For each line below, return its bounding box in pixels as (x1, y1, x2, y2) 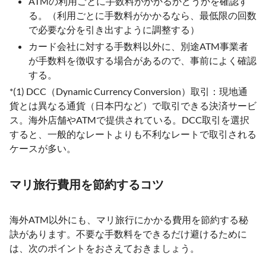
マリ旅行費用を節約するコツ (9, 177, 164, 191)
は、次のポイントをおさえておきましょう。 (9, 242, 199, 254)
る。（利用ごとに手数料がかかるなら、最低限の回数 (28, 9, 256, 21)
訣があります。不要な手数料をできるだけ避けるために (9, 228, 247, 239)
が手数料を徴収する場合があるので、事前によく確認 (28, 55, 256, 66)
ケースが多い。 (9, 142, 76, 154)
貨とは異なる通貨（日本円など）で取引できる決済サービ (9, 100, 256, 111)
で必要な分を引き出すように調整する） (28, 24, 199, 35)
